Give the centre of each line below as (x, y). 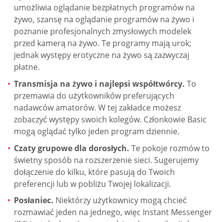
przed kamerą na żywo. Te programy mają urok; (103, 43)
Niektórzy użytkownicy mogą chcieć (120, 200)
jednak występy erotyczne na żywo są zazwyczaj (102, 55)
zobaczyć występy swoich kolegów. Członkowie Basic (110, 119)
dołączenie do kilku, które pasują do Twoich (94, 172)
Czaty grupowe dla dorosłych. (72, 148)
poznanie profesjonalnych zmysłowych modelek (103, 31)
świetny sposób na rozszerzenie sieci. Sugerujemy (106, 160)
